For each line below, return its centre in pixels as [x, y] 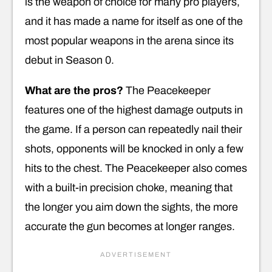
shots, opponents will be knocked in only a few [134, 148]
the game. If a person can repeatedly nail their [134, 129]
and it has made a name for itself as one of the [134, 21]
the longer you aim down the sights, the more [131, 207]
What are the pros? [74, 90]
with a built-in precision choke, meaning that [129, 187]
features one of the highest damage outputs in [134, 110]
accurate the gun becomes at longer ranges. [130, 226]
